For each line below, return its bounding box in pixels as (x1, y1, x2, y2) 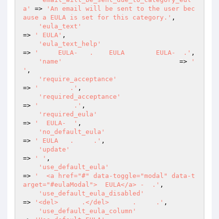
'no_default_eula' (39, 128, 105, 135)
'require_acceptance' (39, 75, 117, 83)
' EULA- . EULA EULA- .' (35, 49, 191, 56)
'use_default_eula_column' (39, 207, 136, 215)
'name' (39, 58, 62, 65)
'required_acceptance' (39, 93, 121, 100)
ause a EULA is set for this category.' (23, 14, 172, 21)
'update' (39, 146, 70, 153)
